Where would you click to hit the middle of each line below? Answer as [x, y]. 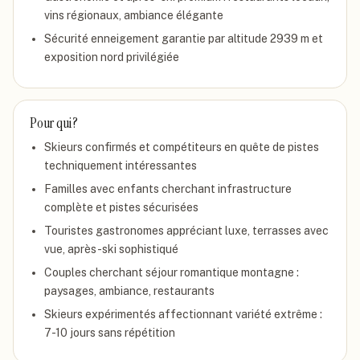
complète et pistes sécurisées [121, 207]
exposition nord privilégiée [112, 57]
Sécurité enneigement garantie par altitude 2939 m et [184, 39]
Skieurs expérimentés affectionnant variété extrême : [183, 314]
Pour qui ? [54, 123]
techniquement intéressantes [121, 166]
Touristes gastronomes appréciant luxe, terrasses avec [186, 231]
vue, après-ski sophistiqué [111, 249]
